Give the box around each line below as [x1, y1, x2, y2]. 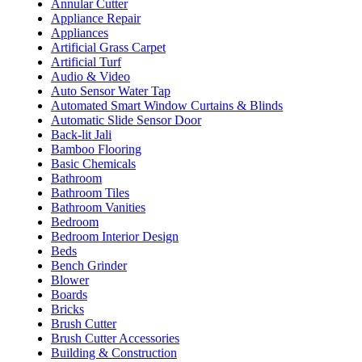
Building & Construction [51, 345, 177, 360]
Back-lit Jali [51, 127, 112, 141]
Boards [51, 287, 87, 301]
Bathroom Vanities [51, 200, 145, 214]
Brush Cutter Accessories [51, 330, 179, 345]
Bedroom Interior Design [51, 229, 179, 243]
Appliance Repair [51, 11, 141, 25]
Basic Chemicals [51, 156, 136, 170]
